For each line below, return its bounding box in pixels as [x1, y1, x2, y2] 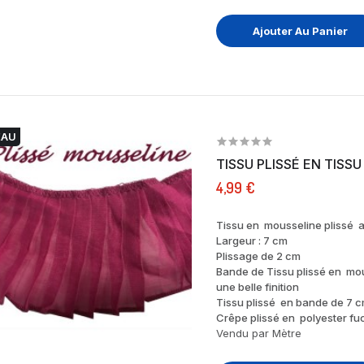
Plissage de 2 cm [215, 249, 301, 262]
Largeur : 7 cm [215, 233, 288, 247]
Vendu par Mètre [215, 326, 301, 340]
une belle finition [215, 279, 299, 293]
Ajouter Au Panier [253, 24, 349, 37]
